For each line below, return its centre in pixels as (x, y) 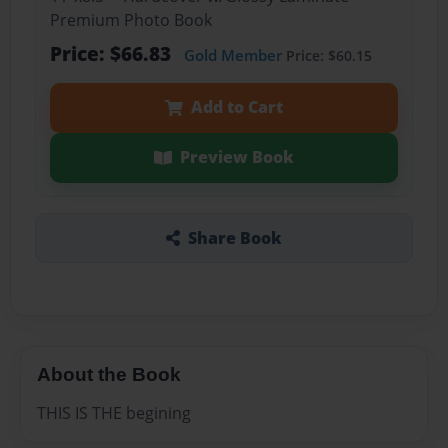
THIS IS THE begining (114, 412)
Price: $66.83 (112, 54)
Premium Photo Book (130, 20)
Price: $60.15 (326, 56)
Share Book (234, 237)
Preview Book (236, 157)
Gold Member (232, 55)
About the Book (109, 374)
